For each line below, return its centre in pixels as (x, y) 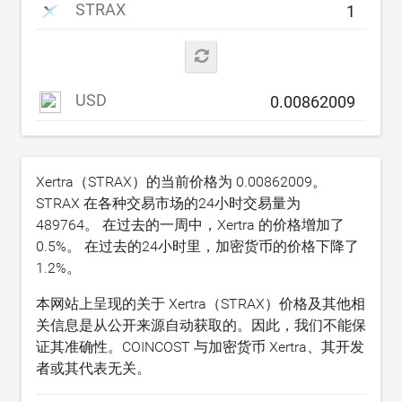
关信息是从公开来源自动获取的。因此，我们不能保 (201, 325)
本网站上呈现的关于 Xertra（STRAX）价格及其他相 (201, 303)
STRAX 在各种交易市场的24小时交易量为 (168, 203)
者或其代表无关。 (93, 368)
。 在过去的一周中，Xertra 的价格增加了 (214, 224)
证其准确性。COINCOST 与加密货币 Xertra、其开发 (200, 346)
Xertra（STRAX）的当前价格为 (136, 181)
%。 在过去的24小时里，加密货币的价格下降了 (207, 246)
